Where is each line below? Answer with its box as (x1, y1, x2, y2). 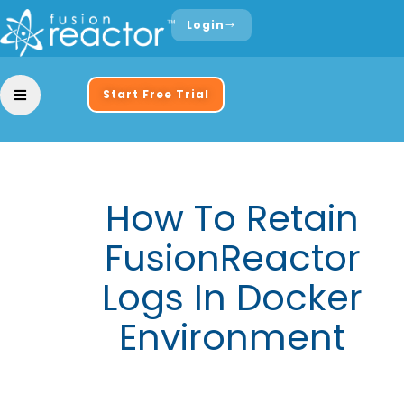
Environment (119, 312, 346, 363)
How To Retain (106, 193, 360, 243)
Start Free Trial (103, 87, 209, 103)
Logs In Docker (102, 272, 363, 323)
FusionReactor (104, 233, 361, 283)
